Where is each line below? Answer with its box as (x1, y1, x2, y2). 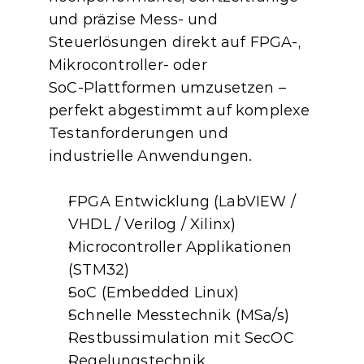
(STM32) (68, 261, 130, 279)
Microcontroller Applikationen (68, 238, 292, 256)
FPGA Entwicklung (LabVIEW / (68, 193, 296, 210)
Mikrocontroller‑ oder (49, 56, 207, 74)
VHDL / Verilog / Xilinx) (68, 215, 236, 233)
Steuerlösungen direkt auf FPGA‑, (49, 33, 301, 51)
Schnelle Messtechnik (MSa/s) (68, 306, 290, 324)
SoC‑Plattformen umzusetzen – (49, 79, 287, 97)
